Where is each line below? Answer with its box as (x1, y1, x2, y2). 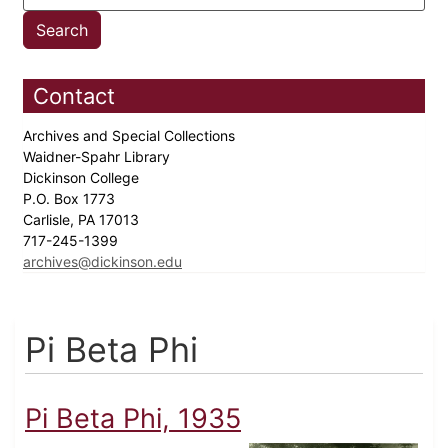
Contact (33, 83, 115, 110)
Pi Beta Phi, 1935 (25, 402, 241, 436)
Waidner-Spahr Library (23, 148, 174, 166)
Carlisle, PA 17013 (23, 211, 143, 229)
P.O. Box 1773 (23, 190, 119, 208)
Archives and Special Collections (23, 127, 239, 145)
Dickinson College (23, 169, 143, 187)
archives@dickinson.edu (23, 253, 182, 271)
